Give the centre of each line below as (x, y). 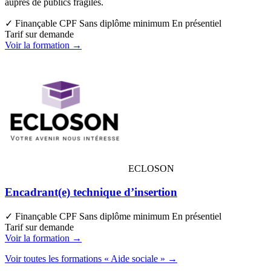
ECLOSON (151, 169)
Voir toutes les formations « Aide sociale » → (91, 258)
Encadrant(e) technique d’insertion (91, 192)
